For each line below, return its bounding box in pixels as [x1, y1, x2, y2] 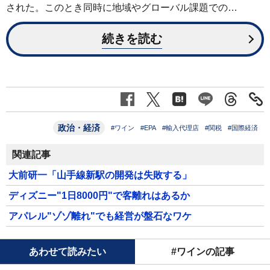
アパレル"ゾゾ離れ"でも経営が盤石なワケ [8, 210, 192, 221]
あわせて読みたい [29, 246, 106, 257]
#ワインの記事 [171, 246, 234, 257]
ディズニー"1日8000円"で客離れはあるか [8, 190, 190, 201]
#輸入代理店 [162, 124, 199, 131]
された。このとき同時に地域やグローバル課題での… [6, 2, 237, 13]
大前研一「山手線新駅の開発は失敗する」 [8, 169, 192, 180]
